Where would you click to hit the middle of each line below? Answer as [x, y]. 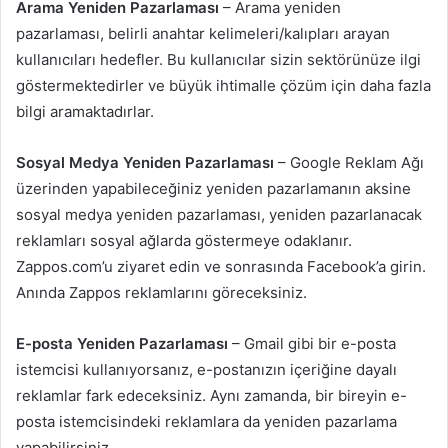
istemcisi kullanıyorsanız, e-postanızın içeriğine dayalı [206, 370]
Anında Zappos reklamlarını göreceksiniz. [161, 293]
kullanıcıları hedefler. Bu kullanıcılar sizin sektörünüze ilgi [218, 60]
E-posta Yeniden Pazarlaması [122, 344]
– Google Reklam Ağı [351, 163]
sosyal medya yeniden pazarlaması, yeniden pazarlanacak [219, 215]
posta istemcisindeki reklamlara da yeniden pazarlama [206, 422]
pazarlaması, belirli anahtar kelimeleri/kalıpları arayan [203, 34]
